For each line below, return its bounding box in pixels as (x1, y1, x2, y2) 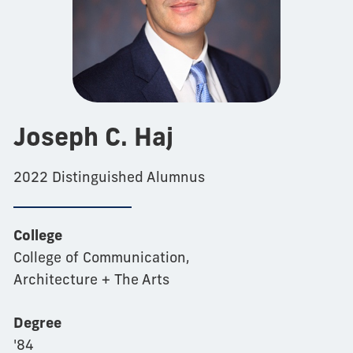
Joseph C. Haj (13, 121, 173, 153)
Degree (13, 314, 61, 333)
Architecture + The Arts (13, 270, 169, 289)
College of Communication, (13, 248, 190, 267)
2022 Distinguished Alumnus (13, 168, 205, 187)
